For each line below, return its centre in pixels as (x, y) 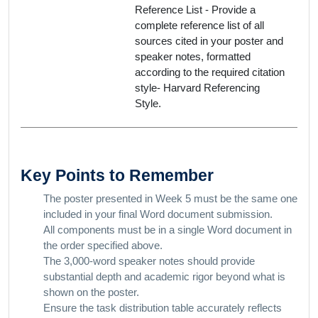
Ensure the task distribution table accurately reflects (163, 308)
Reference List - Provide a (195, 10)
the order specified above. (103, 245)
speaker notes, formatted (193, 56)
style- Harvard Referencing (197, 88)
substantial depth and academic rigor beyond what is (164, 276)
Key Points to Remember (117, 175)
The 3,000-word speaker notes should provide (149, 261)
